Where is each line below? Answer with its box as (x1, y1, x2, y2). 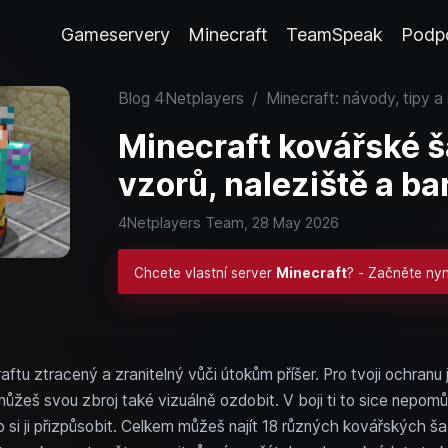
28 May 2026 (251, 214, 339, 231)
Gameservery (61, 24, 171, 46)
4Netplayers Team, (117, 214, 252, 231)
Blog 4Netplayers (117, 89, 244, 108)
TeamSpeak (286, 24, 384, 46)
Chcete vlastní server (133, 265, 276, 281)
